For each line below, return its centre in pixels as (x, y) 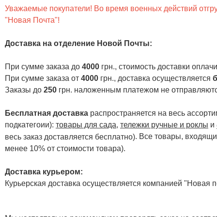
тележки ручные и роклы (164, 124)
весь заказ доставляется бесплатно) (70, 137)
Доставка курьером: (44, 172)
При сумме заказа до (43, 66)
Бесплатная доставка (46, 113)
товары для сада (86, 124)
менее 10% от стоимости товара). (65, 149)
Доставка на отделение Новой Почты (77, 43)
